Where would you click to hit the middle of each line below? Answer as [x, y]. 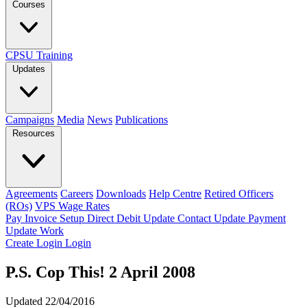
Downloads [121, 194]
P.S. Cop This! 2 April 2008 [100, 272]
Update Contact [179, 218]
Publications [142, 120]
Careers [77, 194]
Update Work [35, 231]
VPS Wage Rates [72, 206]
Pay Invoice [33, 218]
